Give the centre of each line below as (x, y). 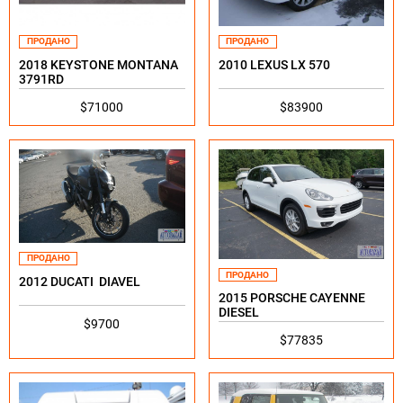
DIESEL (238, 313)
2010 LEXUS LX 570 (274, 64)
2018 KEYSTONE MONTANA (99, 64)
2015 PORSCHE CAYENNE (291, 298)
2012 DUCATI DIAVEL (80, 281)
